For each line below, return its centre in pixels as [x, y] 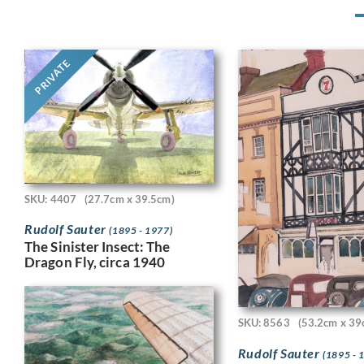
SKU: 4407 [50, 199]
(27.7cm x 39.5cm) [129, 199]
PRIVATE [52, 77]
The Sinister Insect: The [97, 246]
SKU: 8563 [264, 323]
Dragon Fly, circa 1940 [95, 262]
